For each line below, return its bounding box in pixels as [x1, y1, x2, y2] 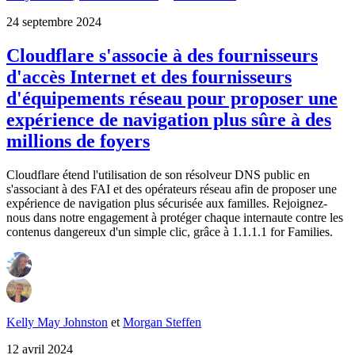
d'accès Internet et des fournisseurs [6, 66, 292, 87]
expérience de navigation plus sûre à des [6, 109, 331, 130]
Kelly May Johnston [6, 315, 108, 329]
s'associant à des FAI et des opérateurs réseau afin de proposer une [6, 181, 337, 196]
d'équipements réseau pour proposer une [6, 87, 338, 109]
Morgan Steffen [123, 315, 201, 329]
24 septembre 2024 [6, 14, 101, 29]
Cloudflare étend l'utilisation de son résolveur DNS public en [6, 167, 310, 181]
